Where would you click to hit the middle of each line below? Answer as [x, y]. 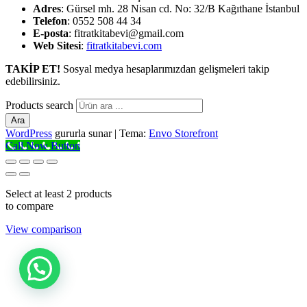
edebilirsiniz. [33, 82]
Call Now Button [43, 146]
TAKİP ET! [33, 69]
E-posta [51, 34]
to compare [29, 206]
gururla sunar [83, 134]
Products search [41, 106]
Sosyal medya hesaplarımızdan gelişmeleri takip [165, 69]
